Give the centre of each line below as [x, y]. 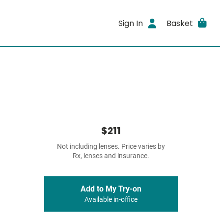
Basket [179, 23]
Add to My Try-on [111, 189]
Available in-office [111, 200]
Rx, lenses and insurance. [111, 156]
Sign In [131, 23]
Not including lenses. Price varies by [111, 147]
